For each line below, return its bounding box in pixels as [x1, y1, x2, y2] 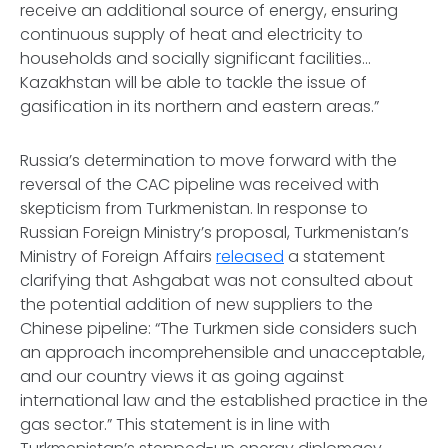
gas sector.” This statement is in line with [20, 413, 330, 436]
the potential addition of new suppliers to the [20, 293, 373, 316]
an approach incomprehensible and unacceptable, [20, 341, 425, 364]
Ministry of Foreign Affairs [20, 245, 216, 268]
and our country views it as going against [20, 365, 344, 388]
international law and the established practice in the [20, 389, 428, 412]
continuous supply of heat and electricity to [20, 23, 363, 46]
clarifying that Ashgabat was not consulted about [20, 269, 413, 292]
